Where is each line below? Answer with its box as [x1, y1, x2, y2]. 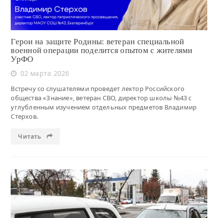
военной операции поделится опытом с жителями [11, 46, 193, 55]
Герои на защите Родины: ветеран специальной [11, 37, 184, 47]
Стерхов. [11, 112, 38, 121]
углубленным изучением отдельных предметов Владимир [11, 103, 197, 112]
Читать [18, 132, 43, 141]
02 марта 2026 [20, 69, 70, 78]
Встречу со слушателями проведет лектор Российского [11, 84, 185, 93]
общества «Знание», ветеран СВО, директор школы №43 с [11, 93, 192, 103]
